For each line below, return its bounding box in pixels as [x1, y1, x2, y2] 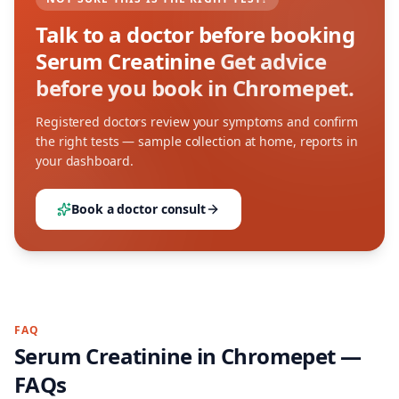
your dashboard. [36, 152, 134, 169]
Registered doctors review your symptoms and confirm [36, 113, 359, 130]
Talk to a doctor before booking [36, 20, 355, 49]
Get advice [219, 46, 327, 76]
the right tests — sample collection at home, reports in [36, 133, 358, 150]
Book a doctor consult [71, 200, 206, 217]
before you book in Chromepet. [36, 73, 354, 102]
